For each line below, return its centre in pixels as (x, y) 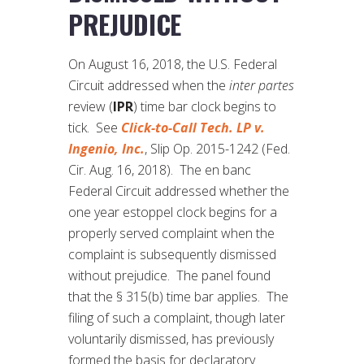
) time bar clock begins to (205, 107)
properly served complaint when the (171, 234)
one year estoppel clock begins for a (173, 212)
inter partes (262, 86)
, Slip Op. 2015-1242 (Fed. (217, 149)
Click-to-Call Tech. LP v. (193, 128)
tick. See (95, 128)
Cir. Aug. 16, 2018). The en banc (160, 170)
